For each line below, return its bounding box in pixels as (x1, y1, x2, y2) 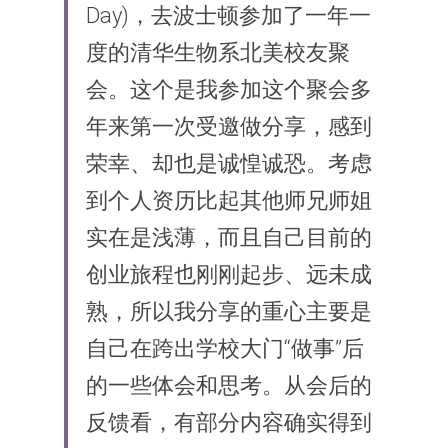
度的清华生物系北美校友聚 (86, 40, 350, 65)
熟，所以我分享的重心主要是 (86, 299, 372, 324)
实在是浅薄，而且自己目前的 (86, 225, 372, 250)
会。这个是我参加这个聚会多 (86, 77, 372, 102)
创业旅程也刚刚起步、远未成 (86, 262, 372, 287)
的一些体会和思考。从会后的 (86, 373, 372, 398)
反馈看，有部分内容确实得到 (86, 410, 372, 435)
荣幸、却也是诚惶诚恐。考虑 (86, 151, 372, 176)
